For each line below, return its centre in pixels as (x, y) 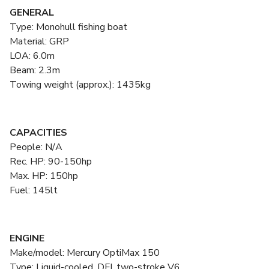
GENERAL (32, 13)
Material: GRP (39, 41)
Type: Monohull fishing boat (68, 27)
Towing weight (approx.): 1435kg (80, 85)
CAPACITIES (38, 133)
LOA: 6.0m (32, 56)
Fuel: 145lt (34, 190)
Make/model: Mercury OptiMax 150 (85, 253)
